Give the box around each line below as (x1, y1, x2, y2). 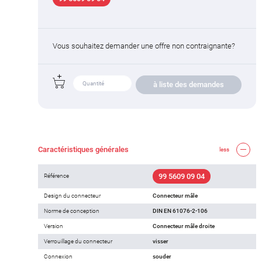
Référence (44, 172, 69, 179)
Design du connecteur (44, 192, 101, 199)
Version (44, 222, 63, 229)
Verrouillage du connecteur (44, 237, 112, 244)
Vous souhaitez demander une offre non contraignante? (53, 41, 235, 50)
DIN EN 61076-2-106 (153, 207, 208, 214)
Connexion (44, 253, 73, 260)
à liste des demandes (153, 80, 224, 89)
